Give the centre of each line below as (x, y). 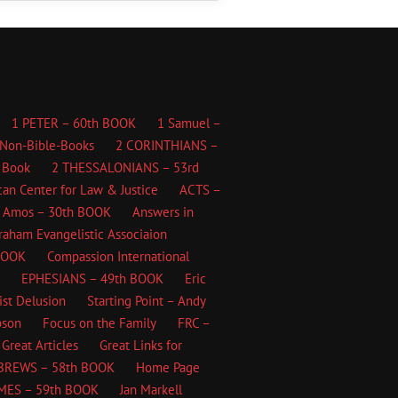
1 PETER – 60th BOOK (74, 123)
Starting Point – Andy (147, 301)
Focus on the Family (99, 323)
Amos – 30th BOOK (56, 212)
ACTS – (200, 190)
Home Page (167, 367)
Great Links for (141, 345)
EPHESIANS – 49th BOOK (92, 279)
